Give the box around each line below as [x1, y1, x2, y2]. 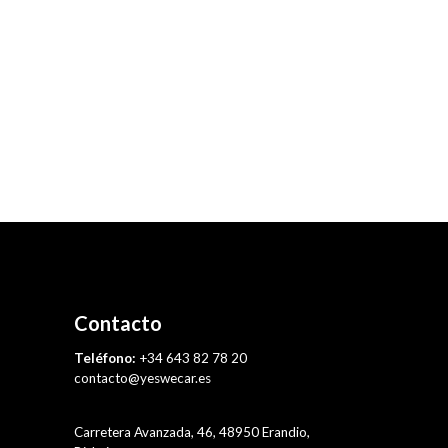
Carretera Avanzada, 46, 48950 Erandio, [73, 423, 310, 440]
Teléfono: [73, 350, 139, 367]
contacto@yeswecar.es [73, 370, 211, 387]
